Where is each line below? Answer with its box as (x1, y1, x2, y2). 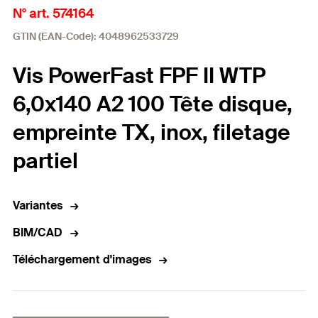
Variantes (13, 198, 62, 213)
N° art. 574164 (13, 5, 94, 22)
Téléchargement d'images (13, 252, 151, 267)
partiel (13, 147, 78, 175)
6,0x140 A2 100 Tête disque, (13, 90, 292, 118)
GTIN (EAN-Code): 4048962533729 (13, 30, 179, 43)
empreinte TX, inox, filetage (13, 119, 290, 146)
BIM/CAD (13, 225, 62, 240)
